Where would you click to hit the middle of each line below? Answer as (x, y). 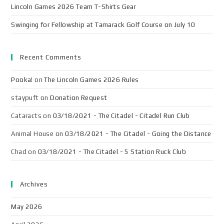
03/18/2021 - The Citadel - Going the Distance (138, 134)
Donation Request (79, 98)
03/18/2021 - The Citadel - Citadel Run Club (121, 116)
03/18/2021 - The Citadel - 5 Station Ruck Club (112, 152)
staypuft (25, 98)
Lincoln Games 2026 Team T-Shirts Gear (74, 7)
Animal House (32, 134)
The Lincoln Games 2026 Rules (91, 80)
